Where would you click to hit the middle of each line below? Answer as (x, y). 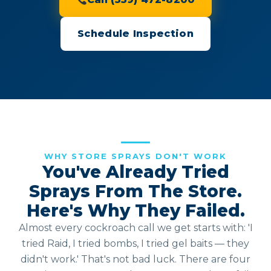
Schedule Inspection (135, 33)
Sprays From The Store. (135, 191)
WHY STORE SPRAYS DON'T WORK (135, 156)
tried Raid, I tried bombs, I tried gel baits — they (135, 243)
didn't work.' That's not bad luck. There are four (135, 259)
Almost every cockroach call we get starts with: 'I (135, 227)
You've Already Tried (135, 171)
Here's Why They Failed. (135, 210)
